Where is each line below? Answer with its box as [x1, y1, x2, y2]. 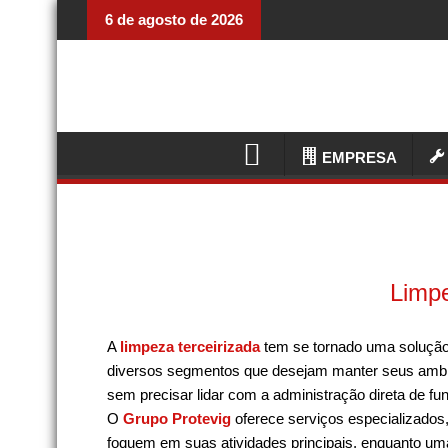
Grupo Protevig [123, 409, 231, 427]
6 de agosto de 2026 [105, 11, 243, 28]
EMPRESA [322, 148, 398, 166]
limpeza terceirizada [120, 337, 260, 355]
